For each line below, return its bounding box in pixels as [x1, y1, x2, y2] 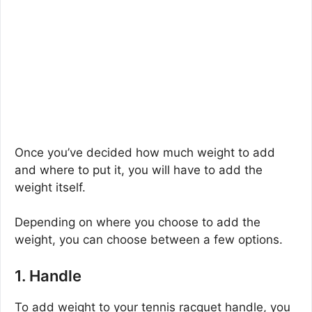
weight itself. [15, 180, 86, 194]
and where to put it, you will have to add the [15, 162, 263, 177]
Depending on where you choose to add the [15, 215, 260, 230]
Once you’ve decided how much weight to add [15, 145, 275, 159]
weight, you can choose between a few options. [15, 233, 283, 247]
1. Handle [15, 266, 81, 285]
